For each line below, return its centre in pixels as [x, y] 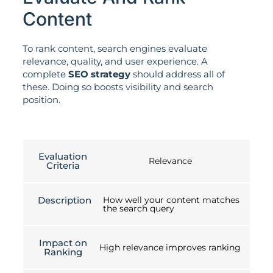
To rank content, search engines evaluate [115, 48]
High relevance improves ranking [170, 248]
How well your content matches [171, 200]
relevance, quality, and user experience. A [115, 61]
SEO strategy [99, 74]
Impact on [63, 243]
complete [45, 74]
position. [41, 99]
